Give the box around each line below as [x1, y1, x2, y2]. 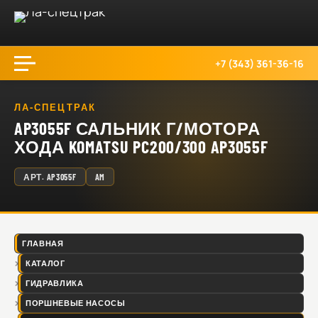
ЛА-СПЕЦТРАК [14, 102, 96, 113]
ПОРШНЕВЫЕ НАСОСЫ [26, 298, 126, 307]
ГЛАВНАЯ [22, 238, 64, 248]
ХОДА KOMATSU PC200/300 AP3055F [14, 136, 268, 157]
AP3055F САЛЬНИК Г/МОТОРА [14, 118, 261, 138]
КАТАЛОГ [26, 258, 65, 268]
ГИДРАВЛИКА [26, 278, 84, 287]
